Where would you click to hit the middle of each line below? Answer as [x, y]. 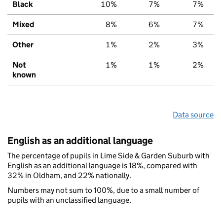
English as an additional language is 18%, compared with [102, 165]
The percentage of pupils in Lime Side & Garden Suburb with [109, 155]
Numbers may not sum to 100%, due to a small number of [103, 190]
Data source [193, 114]
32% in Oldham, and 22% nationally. [69, 175]
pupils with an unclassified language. [69, 200]
